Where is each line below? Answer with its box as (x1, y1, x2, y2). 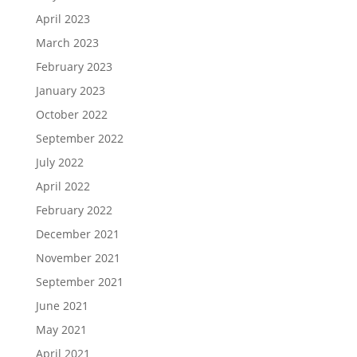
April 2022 (35, 178, 90, 194)
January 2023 (35, 82, 105, 98)
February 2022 (35, 202, 112, 218)
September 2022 (35, 130, 124, 146)
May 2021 (35, 321, 87, 337)
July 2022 (35, 154, 84, 170)
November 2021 (35, 249, 120, 265)
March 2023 (35, 34, 99, 50)
